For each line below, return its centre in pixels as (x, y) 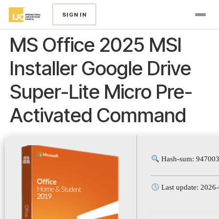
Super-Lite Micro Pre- (101, 92)
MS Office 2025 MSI (96, 45)
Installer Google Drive (100, 68)
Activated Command (98, 115)
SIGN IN (74, 14)
